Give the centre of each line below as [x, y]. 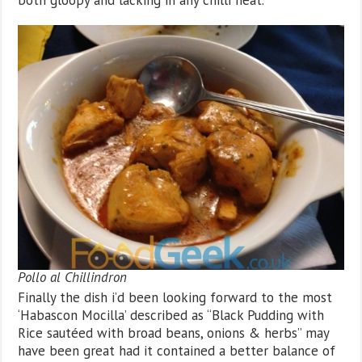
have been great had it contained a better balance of [177, 350]
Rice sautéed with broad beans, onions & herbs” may [174, 333]
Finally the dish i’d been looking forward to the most [175, 297]
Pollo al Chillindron [73, 277]
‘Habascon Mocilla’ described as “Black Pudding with [171, 315]
